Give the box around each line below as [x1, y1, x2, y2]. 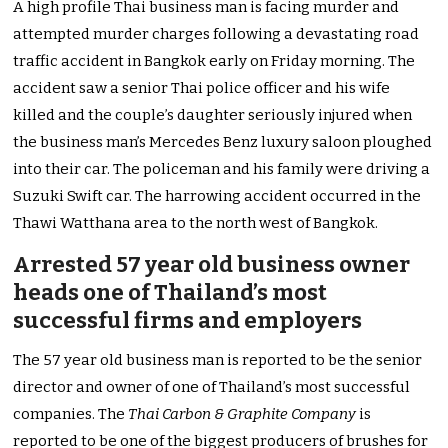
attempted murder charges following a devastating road [13, 25, 420, 44]
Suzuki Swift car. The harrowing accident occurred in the [13, 187, 422, 206]
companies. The [13, 405, 129, 424]
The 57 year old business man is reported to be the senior [13, 351, 423, 370]
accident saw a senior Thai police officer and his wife [13, 79, 391, 98]
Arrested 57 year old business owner [13, 251, 411, 279]
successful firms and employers [13, 307, 363, 335]
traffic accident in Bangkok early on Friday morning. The [13, 52, 416, 71]
